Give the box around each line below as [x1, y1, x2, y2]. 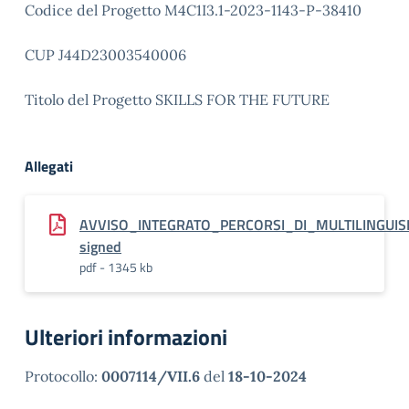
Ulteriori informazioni [25, 320, 227, 353]
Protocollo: [25, 367, 101, 385]
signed [79, 236, 121, 257]
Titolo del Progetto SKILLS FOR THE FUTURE [25, 90, 330, 109]
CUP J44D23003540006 [25, 46, 186, 64]
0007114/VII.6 [101, 367, 200, 385]
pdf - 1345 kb [79, 257, 152, 277]
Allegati [25, 155, 73, 177]
